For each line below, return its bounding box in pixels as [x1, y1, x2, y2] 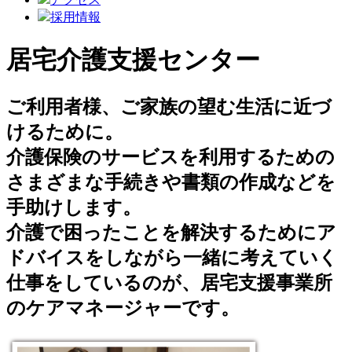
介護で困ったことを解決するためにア [6, 222, 336, 243]
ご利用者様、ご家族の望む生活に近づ [6, 97, 332, 117]
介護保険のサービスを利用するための [6, 147, 335, 167]
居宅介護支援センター [6, 45, 260, 74]
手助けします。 [6, 197, 141, 218]
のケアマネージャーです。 [6, 298, 240, 318]
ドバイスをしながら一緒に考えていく [6, 247, 338, 268]
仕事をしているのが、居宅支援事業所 [6, 273, 332, 293]
